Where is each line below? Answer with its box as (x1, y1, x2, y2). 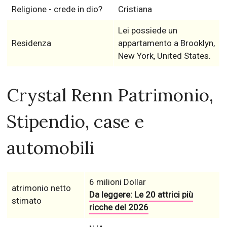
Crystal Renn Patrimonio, (7, 84, 214, 107)
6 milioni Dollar (89, 177, 146, 187)
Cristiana (118, 4, 152, 15)
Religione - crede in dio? (11, 4, 102, 15)
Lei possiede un (118, 25, 177, 36)
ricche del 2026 (89, 202, 148, 213)
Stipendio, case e (7, 110, 145, 133)
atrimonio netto (11, 183, 71, 194)
